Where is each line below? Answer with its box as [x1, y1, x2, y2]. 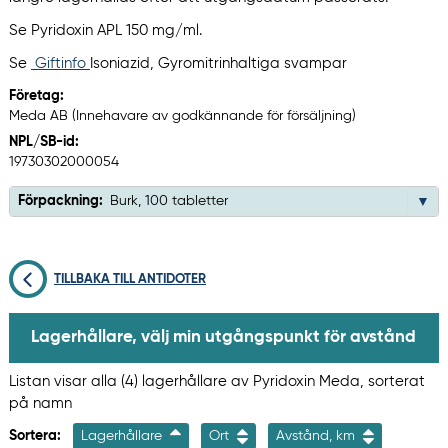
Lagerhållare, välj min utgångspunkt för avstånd [30, 328, 416, 346]
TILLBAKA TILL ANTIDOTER [54, 273, 207, 287]
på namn [8, 395, 72, 411]
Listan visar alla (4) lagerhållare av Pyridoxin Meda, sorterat [8, 373, 425, 389]
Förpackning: [17, 194, 103, 209]
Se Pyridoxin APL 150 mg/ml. [8, 23, 202, 39]
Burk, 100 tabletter [109, 194, 228, 209]
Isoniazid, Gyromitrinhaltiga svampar [89, 56, 347, 72]
